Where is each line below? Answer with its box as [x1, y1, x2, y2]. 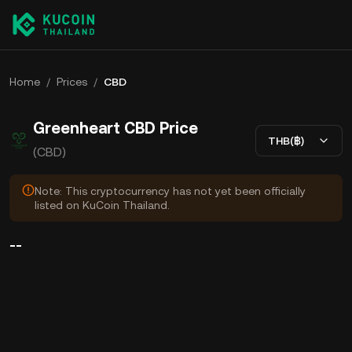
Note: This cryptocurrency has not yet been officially [35, 185, 306, 197]
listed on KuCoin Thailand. [35, 199, 170, 211]
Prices [57, 75, 87, 88]
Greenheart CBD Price [33, 119, 198, 137]
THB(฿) [268, 134, 304, 147]
